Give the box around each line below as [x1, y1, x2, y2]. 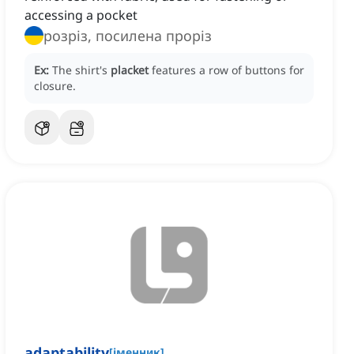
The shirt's [52, 62, 111, 78]
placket [111, 62, 149, 78]
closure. [34, 78, 76, 94]
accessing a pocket [24, 6, 137, 24]
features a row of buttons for [152, 62, 304, 78]
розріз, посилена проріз [43, 26, 212, 46]
